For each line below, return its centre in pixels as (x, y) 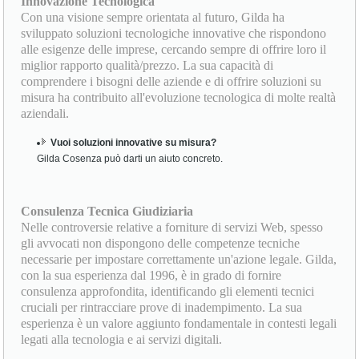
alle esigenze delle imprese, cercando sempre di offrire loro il (174, 50)
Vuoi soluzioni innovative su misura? (134, 143)
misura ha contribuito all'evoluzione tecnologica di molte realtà (179, 98)
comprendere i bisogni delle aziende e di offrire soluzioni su (171, 82)
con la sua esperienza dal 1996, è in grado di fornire (151, 276)
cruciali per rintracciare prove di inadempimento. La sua (162, 308)
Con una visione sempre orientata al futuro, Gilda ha (153, 18)
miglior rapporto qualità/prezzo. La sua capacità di (147, 66)
